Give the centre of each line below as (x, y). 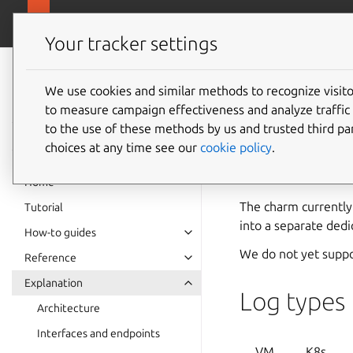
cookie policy (236, 147)
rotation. (264, 178)
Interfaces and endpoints (98, 333)
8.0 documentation (105, 93)
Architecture (69, 308)
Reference (50, 258)
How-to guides (60, 232)
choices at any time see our (123, 147)
